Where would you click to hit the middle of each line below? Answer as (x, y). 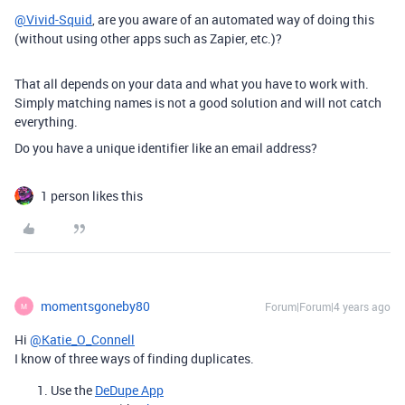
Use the (73, 390)
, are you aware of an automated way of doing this (233, 19)
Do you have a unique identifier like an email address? (166, 148)
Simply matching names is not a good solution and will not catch (198, 103)
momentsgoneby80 (95, 306)
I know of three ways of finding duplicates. (134, 358)
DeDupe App (129, 390)
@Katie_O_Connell (82, 339)
